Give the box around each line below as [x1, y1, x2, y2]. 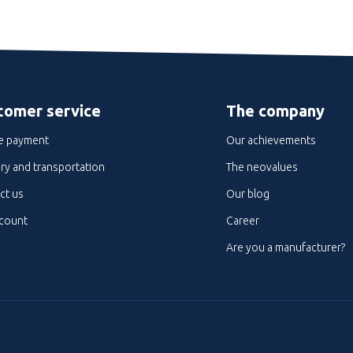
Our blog [225, 188, 269, 200]
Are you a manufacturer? [225, 241, 345, 254]
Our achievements [225, 134, 316, 147]
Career [225, 214, 259, 227]
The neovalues [225, 161, 298, 173]
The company [225, 102, 325, 120]
